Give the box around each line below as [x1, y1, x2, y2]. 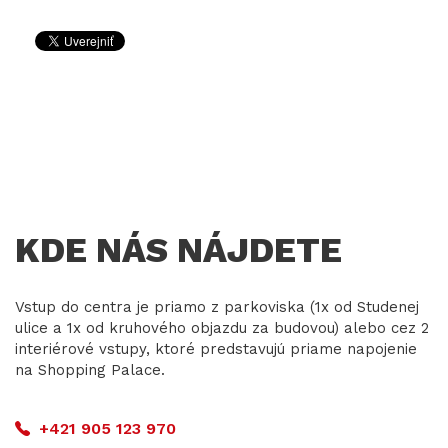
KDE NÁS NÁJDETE [15, 229, 342, 271]
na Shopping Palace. [15, 361, 165, 379]
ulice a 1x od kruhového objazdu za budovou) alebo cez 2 [15, 319, 429, 337]
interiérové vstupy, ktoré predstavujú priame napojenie [15, 340, 417, 358]
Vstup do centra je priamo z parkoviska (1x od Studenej [15, 298, 419, 316]
